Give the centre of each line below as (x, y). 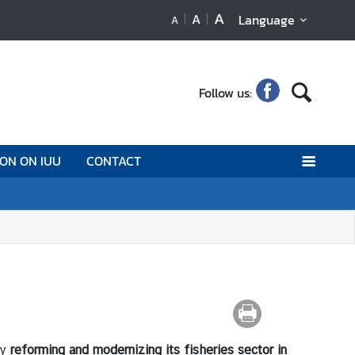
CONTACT (114, 160)
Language (266, 20)
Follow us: (226, 92)
